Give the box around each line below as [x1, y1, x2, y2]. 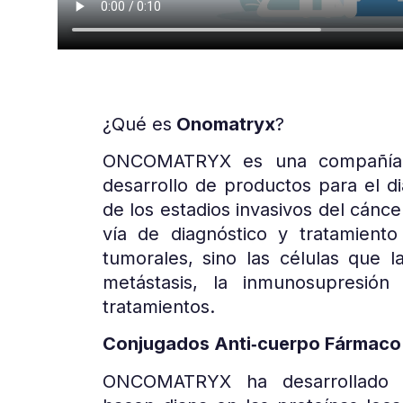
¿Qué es [102, 112, 172, 135]
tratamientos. [102, 296, 215, 318]
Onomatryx [171, 112, 275, 135]
